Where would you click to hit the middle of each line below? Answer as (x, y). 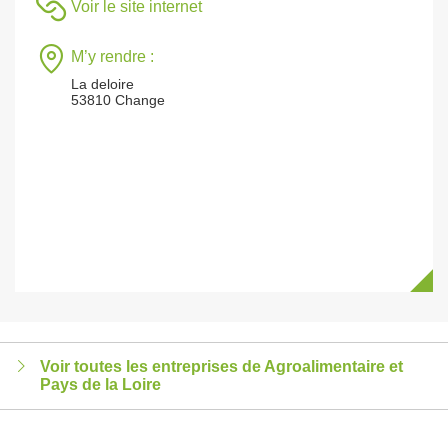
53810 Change (118, 100)
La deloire (102, 84)
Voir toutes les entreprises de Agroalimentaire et (221, 366)
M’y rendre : (112, 56)
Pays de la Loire (100, 384)
